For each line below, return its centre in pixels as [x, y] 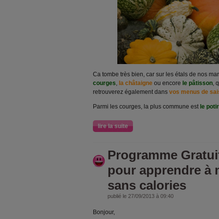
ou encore [167, 83]
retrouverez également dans [131, 92]
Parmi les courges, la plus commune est [146, 107]
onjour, [106, 212]
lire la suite [113, 126]
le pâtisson [197, 83]
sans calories [147, 185]
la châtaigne [136, 83]
